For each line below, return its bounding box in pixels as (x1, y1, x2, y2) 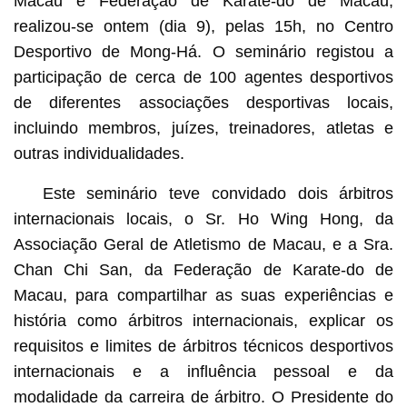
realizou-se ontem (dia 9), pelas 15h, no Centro (13, 16, 394, 35)
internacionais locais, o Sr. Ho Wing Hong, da (13, 209, 394, 228)
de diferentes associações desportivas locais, (13, 93, 394, 112)
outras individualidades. (13, 144, 184, 163)
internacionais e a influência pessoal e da (13, 362, 394, 381)
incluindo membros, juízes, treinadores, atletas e (13, 118, 394, 137)
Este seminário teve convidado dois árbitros (42, 184, 394, 203)
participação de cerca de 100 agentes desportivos (13, 67, 394, 86)
